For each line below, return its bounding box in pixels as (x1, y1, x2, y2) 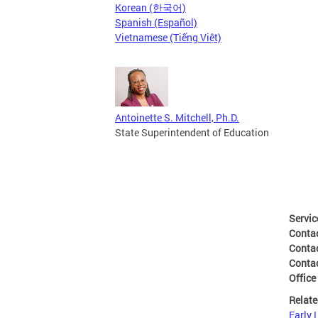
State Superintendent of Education (115, 126, 269, 139)
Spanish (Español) (115, 16, 197, 29)
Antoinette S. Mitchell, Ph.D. (115, 111, 239, 124)
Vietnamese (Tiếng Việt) (115, 31, 221, 44)
